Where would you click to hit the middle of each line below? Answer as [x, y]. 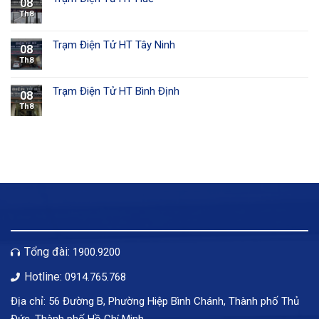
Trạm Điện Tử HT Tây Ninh [114, 45]
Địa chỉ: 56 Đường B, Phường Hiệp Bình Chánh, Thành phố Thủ [155, 302]
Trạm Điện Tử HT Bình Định [116, 91]
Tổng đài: [47, 252]
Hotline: [43, 276]
